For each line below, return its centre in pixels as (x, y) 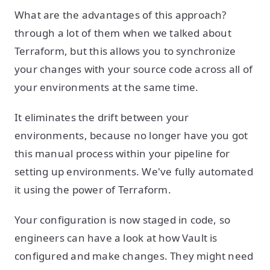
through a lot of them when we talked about (123, 33)
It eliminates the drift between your (102, 117)
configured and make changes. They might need (134, 256)
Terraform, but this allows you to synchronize (125, 51)
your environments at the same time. (108, 87)
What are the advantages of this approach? (121, 15)
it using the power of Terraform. (93, 190)
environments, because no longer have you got (131, 135)
